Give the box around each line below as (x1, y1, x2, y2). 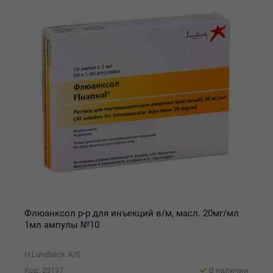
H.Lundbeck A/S (24, 250, 80, 259)
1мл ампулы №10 (24, 219, 99, 230)
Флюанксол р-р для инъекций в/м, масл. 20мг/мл (24, 208, 239, 219)
